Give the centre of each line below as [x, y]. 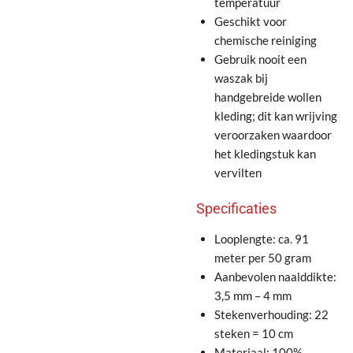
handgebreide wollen [268, 97]
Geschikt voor [250, 22]
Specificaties [236, 208]
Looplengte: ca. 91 [261, 238]
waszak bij [241, 78]
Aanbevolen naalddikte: [275, 276]
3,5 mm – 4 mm [253, 295]
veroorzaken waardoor [273, 135]
